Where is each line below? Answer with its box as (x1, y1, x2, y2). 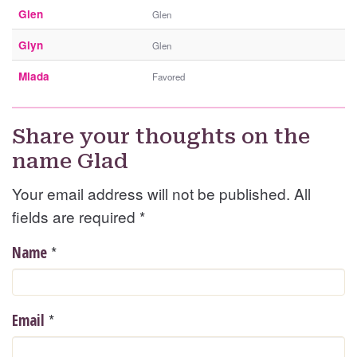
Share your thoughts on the (12, 124, 310, 149)
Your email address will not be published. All (12, 182, 311, 205)
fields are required (12, 206, 139, 228)
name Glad (12, 149, 128, 174)
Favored (152, 70, 185, 84)
